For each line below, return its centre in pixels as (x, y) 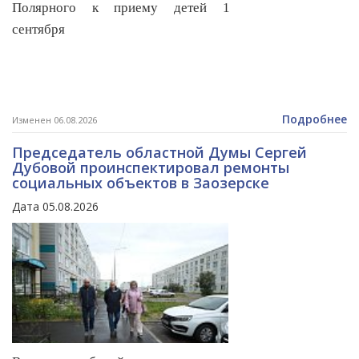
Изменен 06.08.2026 (54, 120)
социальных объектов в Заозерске (141, 183)
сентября (38, 30)
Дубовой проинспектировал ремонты (151, 168)
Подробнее (315, 119)
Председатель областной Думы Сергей (159, 153)
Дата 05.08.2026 (55, 207)
